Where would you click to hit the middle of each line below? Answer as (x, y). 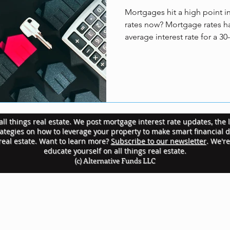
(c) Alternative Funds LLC (115, 160)
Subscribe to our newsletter (158, 141)
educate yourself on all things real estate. (115, 151)
